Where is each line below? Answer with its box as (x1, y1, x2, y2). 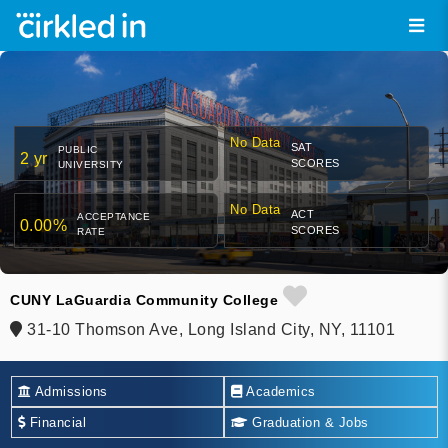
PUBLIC (57, 144, 98, 156)
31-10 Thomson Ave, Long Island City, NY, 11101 (22, 321, 395, 339)
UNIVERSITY (57, 159, 124, 171)
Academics (242, 383, 316, 399)
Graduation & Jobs (247, 414, 369, 430)
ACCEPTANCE (77, 211, 150, 223)
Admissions (31, 383, 108, 399)
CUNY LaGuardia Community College (10, 292, 278, 309)
